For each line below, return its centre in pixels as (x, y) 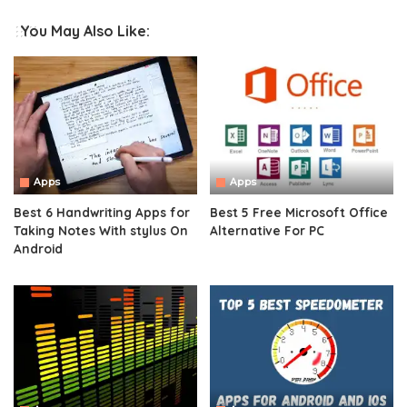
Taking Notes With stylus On (101, 230)
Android (38, 248)
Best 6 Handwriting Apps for (102, 212)
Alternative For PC (267, 230)
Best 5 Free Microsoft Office (299, 212)
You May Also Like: (85, 31)
